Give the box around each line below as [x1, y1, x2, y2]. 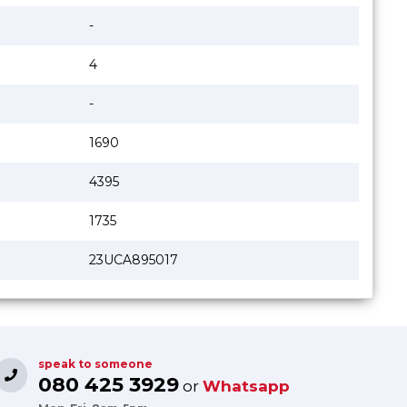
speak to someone [38, 356, 154, 371]
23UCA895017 [89, 251, 178, 268]
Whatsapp [203, 376, 291, 395]
